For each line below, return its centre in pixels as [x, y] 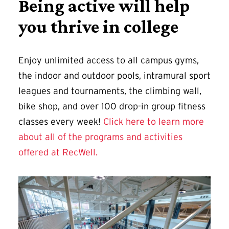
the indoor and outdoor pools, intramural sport [114, 75]
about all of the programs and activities [100, 137]
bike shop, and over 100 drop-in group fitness [112, 106]
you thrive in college [98, 26]
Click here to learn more [154, 121]
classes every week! [61, 121]
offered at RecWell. [59, 152]
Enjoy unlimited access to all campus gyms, [109, 60]
